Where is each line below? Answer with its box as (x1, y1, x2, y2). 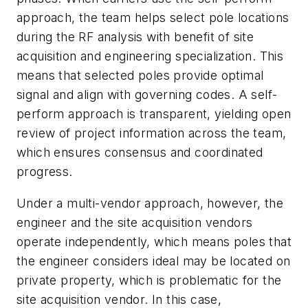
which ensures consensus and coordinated (16, 145, 263, 160)
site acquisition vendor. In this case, (16, 291, 222, 307)
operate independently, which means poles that (16, 234, 291, 249)
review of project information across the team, (16, 126, 287, 141)
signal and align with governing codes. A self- (16, 87, 278, 102)
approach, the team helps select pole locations (16, 10, 289, 25)
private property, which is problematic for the (16, 272, 282, 287)
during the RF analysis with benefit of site (16, 30, 254, 45)
